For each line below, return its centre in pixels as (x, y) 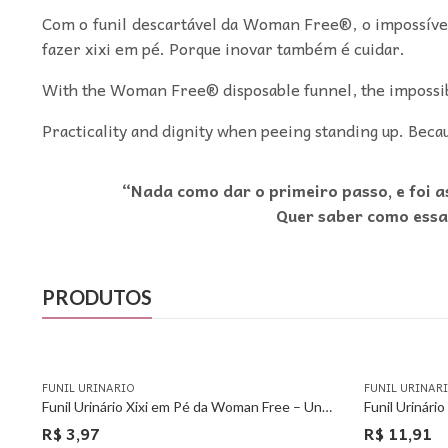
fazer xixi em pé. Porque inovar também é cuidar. (223, 47)
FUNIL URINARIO (88, 387)
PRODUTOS (96, 296)
